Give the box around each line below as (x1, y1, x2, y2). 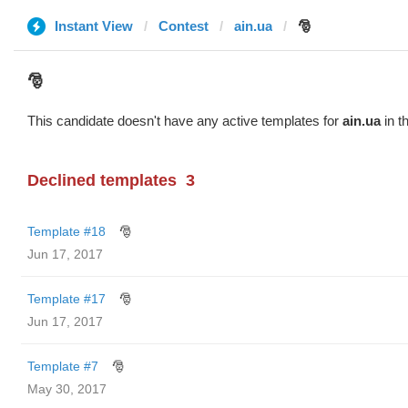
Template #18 (27, 224, 106, 239)
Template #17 (27, 291, 106, 306)
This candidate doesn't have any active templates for (27, 113, 342, 128)
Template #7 (27, 359, 98, 373)
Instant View (55, 18, 133, 34)
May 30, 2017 (27, 382, 107, 396)
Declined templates (27, 171, 177, 189)
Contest (158, 18, 209, 34)
